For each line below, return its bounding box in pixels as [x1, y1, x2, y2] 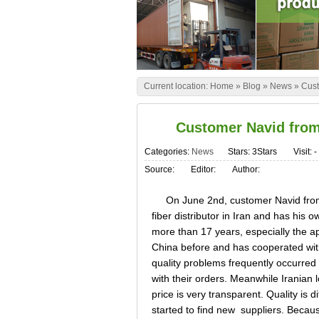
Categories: [145, 147, 192, 157]
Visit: [293, 147, 314, 157]
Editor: [191, 164, 218, 174]
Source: [145, 164, 177, 174]
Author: [232, 164, 260, 174]
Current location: [144, 81, 210, 91]
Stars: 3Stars [228, 147, 277, 157]
